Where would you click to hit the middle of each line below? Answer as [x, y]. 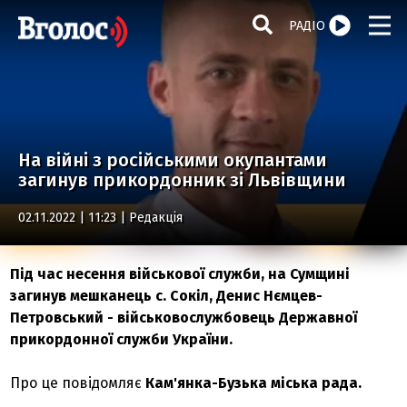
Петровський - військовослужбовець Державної [184, 318]
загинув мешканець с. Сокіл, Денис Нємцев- [167, 296]
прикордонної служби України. [122, 339]
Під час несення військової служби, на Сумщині [180, 274]
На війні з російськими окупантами [173, 160]
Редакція [156, 218]
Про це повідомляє [76, 383]
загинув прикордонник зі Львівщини [182, 180]
